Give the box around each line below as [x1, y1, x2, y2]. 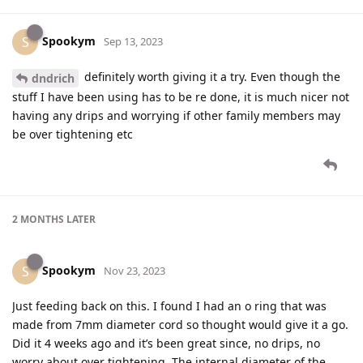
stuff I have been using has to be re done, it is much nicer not [12, 88, 349, 105]
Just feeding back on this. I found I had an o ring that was [12, 297, 327, 314]
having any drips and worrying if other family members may [12, 107, 340, 123]
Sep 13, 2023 [104, 33, 163, 49]
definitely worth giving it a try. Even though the [81, 68, 340, 84]
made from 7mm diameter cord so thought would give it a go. [12, 316, 348, 332]
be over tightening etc [12, 126, 133, 142]
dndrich [32, 70, 75, 86]
